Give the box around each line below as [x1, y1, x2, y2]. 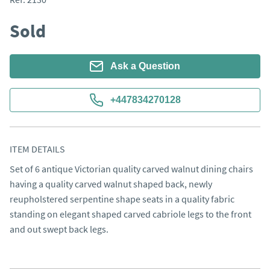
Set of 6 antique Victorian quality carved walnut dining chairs [10, 163, 253, 175]
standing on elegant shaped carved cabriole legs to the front [10, 208, 251, 220]
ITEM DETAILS [10, 143, 65, 155]
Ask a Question [110, 61, 180, 71]
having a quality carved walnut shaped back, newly [10, 178, 212, 190]
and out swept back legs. [10, 223, 108, 235]
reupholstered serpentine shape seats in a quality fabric [10, 193, 234, 205]
